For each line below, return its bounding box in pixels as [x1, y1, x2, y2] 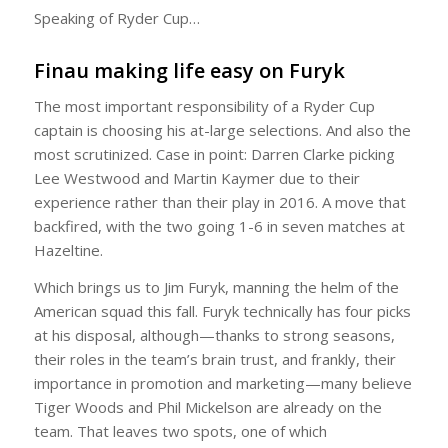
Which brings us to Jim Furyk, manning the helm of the [33, 277, 399, 298]
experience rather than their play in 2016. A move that [33, 192, 406, 213]
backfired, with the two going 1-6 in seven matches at [33, 216, 405, 237]
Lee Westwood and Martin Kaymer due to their [33, 168, 360, 189]
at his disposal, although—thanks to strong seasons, [33, 325, 395, 346]
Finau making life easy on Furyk [33, 56, 345, 84]
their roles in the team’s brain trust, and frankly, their [33, 349, 396, 370]
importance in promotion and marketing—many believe [33, 373, 412, 394]
